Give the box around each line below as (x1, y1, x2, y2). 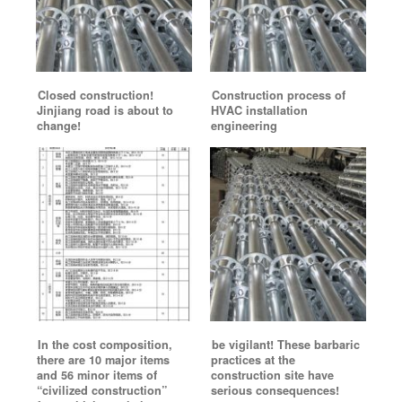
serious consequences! (211, 381, 339, 398)
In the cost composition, (38, 336, 172, 353)
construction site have (211, 366, 334, 383)
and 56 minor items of (37, 366, 157, 383)
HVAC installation (211, 102, 308, 119)
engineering (211, 118, 277, 135)
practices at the (211, 351, 295, 368)
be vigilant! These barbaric (212, 336, 360, 353)
